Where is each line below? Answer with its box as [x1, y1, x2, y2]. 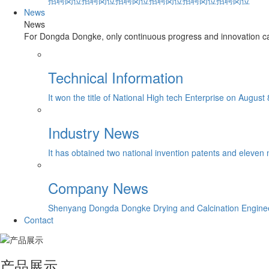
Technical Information [48, 67, 183, 88]
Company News [48, 177, 148, 199]
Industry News [48, 122, 139, 144]
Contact [24, 214, 53, 226]
